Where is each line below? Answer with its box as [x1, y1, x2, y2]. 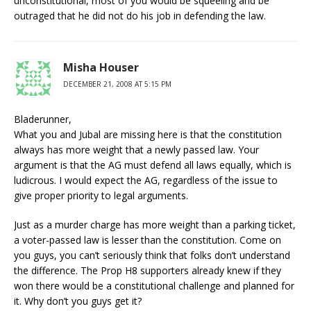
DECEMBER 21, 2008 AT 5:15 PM [63, 79, 171, 89]
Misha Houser [63, 60, 139, 75]
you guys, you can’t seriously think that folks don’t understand [14, 249, 290, 262]
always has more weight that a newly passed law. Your [14, 143, 259, 156]
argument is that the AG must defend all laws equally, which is [14, 158, 292, 171]
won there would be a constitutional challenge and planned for [14, 279, 294, 292]
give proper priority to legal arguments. [14, 189, 188, 202]
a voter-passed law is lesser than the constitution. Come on [14, 233, 281, 246]
